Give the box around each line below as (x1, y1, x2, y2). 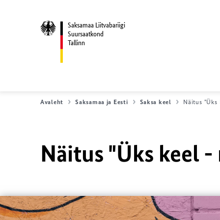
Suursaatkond (68, 29, 104, 38)
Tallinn (68, 38, 85, 47)
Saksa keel (139, 98, 171, 106)
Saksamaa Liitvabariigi (68, 21, 125, 29)
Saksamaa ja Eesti (75, 98, 128, 106)
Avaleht (40, 98, 64, 106)
